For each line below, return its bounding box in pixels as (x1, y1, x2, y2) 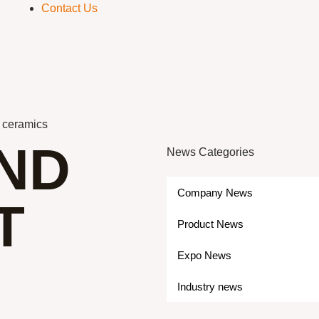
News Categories (167, 146, 254, 158)
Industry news (177, 280, 243, 293)
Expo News (177, 249, 231, 261)
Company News (177, 186, 253, 199)
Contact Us (41, 2, 98, 14)
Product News (177, 217, 244, 230)
